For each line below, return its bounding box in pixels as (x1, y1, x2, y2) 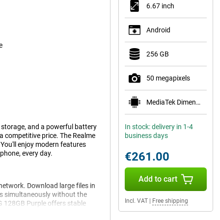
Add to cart (138, 174, 177, 184)
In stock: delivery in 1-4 (125, 123, 193, 131)
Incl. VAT (125, 197, 148, 204)
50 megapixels (146, 74, 190, 82)
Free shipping (152, 197, 188, 204)
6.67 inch (146, 2, 174, 10)
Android (146, 26, 170, 34)
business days (125, 132, 168, 139)
